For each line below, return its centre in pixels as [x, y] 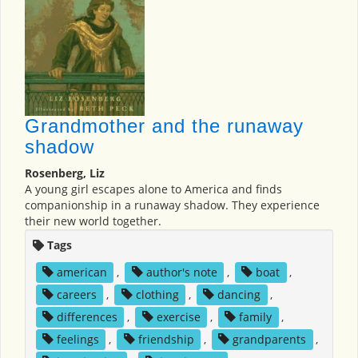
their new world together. [93, 221]
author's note [181, 272]
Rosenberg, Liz [65, 173]
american [82, 272]
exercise [178, 317]
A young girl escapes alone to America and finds [153, 189]
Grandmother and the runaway [164, 126]
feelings [78, 340]
